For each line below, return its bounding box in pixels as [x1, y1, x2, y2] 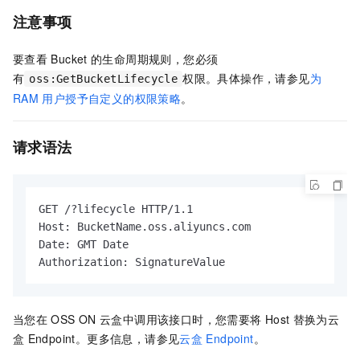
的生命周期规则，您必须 [90, 51, 219, 67]
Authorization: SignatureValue [39, 256, 225, 269]
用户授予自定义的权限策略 [42, 90, 182, 107]
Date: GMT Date [39, 238, 129, 252]
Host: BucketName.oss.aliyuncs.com [39, 220, 251, 234]
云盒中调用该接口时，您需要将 [99, 311, 262, 328]
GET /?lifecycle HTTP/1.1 [39, 202, 193, 216]
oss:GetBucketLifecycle [29, 72, 178, 86]
